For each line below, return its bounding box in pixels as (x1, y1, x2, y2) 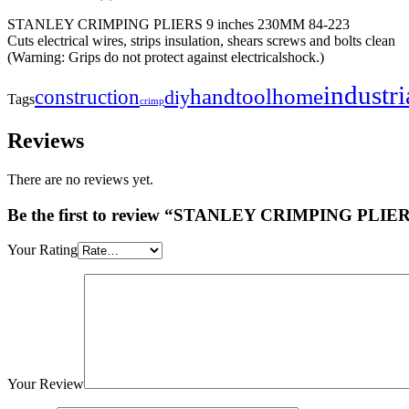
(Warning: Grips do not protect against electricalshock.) (7, 49, 324, 66)
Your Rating (7, 242, 78, 258)
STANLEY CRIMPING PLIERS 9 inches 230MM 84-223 (7, 16, 350, 33)
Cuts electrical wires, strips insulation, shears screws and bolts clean (7, 33, 395, 49)
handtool (190, 84, 272, 110)
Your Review (7, 376, 84, 393)
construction (35, 85, 140, 110)
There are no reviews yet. (7, 171, 153, 187)
